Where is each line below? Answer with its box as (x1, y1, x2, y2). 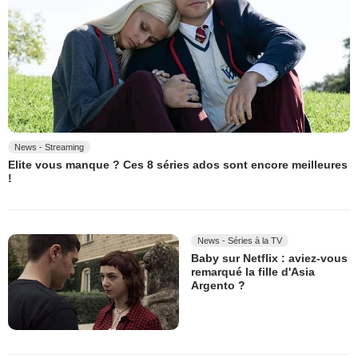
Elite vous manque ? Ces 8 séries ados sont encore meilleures (8, 158, 348, 172)
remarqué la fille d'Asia (191, 265, 315, 279)
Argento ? (191, 279, 245, 292)
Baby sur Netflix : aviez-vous (191, 251, 348, 265)
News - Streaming (14, 142, 84, 153)
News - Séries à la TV (197, 235, 282, 245)
